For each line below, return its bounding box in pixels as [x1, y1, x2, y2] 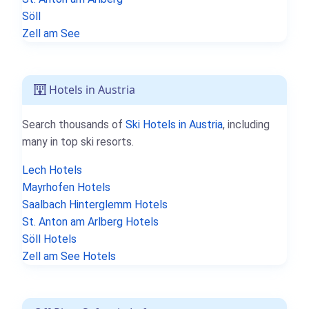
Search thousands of [22, 117, 126, 131]
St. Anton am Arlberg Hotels [22, 215, 159, 228]
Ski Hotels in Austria [126, 117, 223, 131]
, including [223, 117, 270, 131]
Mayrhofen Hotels [22, 180, 110, 194]
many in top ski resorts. [22, 134, 134, 148]
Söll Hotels [22, 232, 77, 246]
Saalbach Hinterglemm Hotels [22, 197, 168, 211]
